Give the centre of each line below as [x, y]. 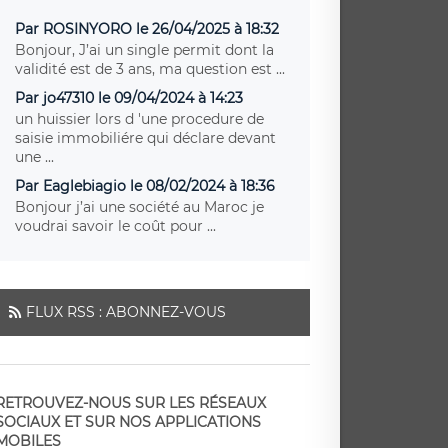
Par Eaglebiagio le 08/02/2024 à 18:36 [145, 185]
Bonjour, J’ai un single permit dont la [47, 49]
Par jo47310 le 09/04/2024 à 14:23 [129, 97]
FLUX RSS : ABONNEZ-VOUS [126, 311]
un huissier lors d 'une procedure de [140, 118]
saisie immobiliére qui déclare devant [146, 137]
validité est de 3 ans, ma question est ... [150, 68]
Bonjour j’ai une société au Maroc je [140, 206]
